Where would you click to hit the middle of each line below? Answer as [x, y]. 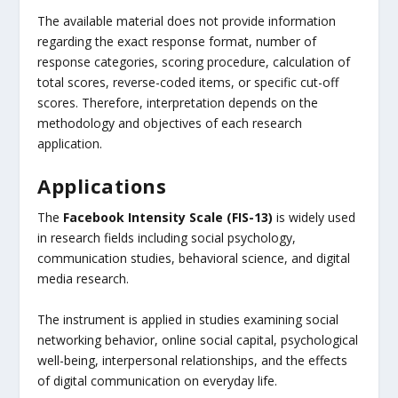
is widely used [314, 218]
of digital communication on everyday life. [158, 380]
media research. [84, 279]
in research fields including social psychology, [167, 238]
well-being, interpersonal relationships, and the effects [193, 360]
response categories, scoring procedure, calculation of [194, 61]
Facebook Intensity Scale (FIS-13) [168, 218]
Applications [102, 186]
